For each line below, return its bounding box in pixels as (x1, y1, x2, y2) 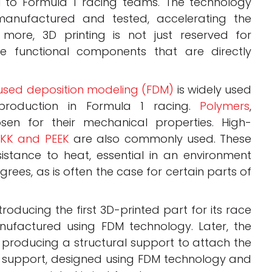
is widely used (174, 81, 252, 97)
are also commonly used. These (69, 131, 252, 146)
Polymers (200, 98, 250, 114)
